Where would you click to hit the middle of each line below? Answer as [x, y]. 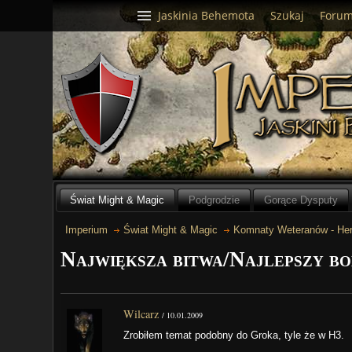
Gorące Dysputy [301, 200]
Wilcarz [141, 313]
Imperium [87, 230]
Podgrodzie [214, 200]
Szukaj [287, 15]
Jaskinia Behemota [206, 15]
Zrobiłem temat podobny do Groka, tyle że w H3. [234, 335]
